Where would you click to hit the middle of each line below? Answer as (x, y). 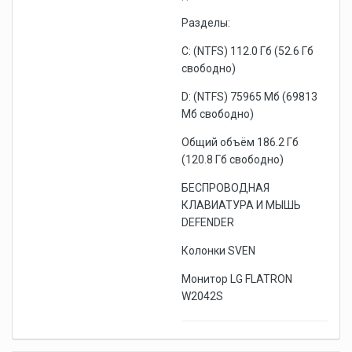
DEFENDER (208, 222)
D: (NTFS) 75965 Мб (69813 (249, 97)
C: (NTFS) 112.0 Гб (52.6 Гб (247, 51)
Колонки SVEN (218, 251)
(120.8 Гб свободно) (233, 159)
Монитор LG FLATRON (237, 279)
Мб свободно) (218, 114)
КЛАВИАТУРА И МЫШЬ (241, 205)
